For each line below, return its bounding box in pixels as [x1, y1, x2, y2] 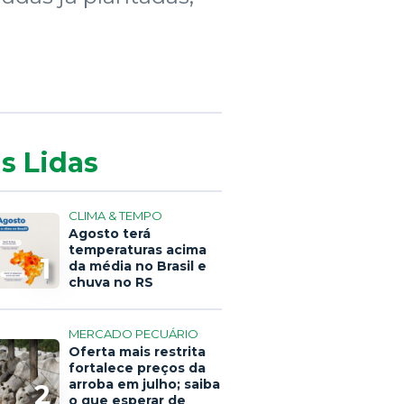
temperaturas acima [69, 242, 207, 258]
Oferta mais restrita [69, 344, 206, 360]
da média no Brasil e [69, 258, 207, 274]
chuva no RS [69, 274, 153, 290]
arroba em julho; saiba [69, 376, 220, 392]
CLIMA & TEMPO [69, 208, 162, 223]
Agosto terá [69, 225, 151, 242]
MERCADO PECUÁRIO [69, 326, 198, 341]
